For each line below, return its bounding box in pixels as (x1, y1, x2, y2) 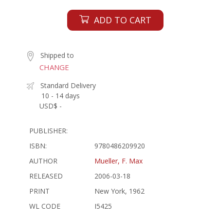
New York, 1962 (94, 186, 145, 196)
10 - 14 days (41, 91, 80, 100)
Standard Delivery (40, 80, 96, 90)
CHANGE (39, 62, 69, 72)
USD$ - (39, 101, 62, 110)
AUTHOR (29, 156, 57, 165)
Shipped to (40, 51, 74, 60)
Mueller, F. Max (94, 156, 143, 165)
